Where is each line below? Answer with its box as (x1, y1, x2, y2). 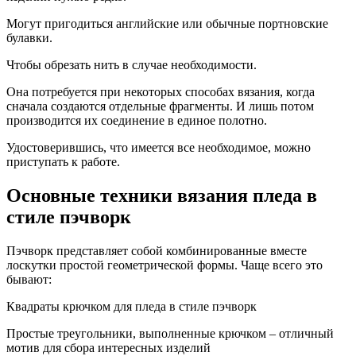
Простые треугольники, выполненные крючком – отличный (6, 327, 334, 341)
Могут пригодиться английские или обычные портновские (6, 17, 328, 31)
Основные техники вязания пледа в (6, 185, 317, 207)
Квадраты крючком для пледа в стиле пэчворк (6, 300, 257, 314)
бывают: (6, 273, 52, 287)
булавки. (6, 31, 52, 45)
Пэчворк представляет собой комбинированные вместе (6, 244, 307, 258)
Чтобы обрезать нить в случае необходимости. (6, 58, 257, 72)
